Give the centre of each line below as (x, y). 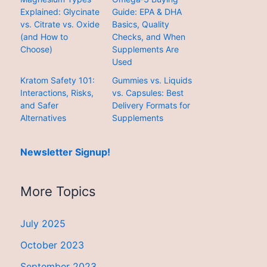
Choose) (36, 49)
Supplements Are (146, 49)
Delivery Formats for (151, 105)
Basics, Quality (141, 24)
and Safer (39, 105)
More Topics (58, 191)
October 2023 (52, 245)
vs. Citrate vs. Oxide (60, 24)
